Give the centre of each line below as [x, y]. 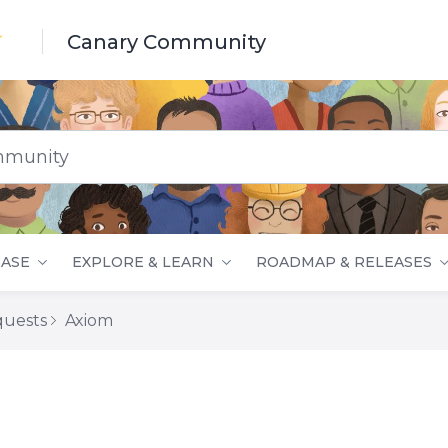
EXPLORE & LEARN [143, 262]
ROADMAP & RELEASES [344, 262]
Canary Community [166, 41]
